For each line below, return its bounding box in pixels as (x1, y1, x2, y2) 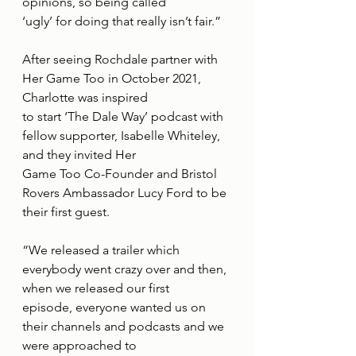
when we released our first (22, 281, 169, 296)
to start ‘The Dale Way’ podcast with (22, 109, 226, 125)
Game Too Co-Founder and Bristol (22, 166, 220, 182)
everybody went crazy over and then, (22, 261, 230, 277)
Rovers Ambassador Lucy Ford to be (22, 185, 230, 201)
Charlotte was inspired (22, 90, 148, 106)
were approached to (22, 338, 137, 354)
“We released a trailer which (22, 242, 183, 258)
